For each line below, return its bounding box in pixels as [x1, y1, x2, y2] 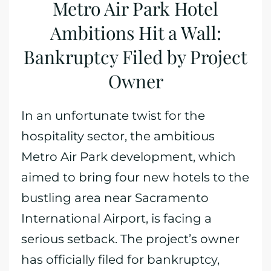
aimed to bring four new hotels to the [21, 170, 249, 184]
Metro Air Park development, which [21, 149, 236, 164]
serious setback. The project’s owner [21, 232, 240, 246]
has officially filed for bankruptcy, [21, 252, 220, 267]
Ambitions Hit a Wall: [50, 21, 221, 45]
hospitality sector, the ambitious [21, 129, 215, 143]
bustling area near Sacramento [21, 191, 209, 205]
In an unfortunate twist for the [21, 108, 205, 123]
